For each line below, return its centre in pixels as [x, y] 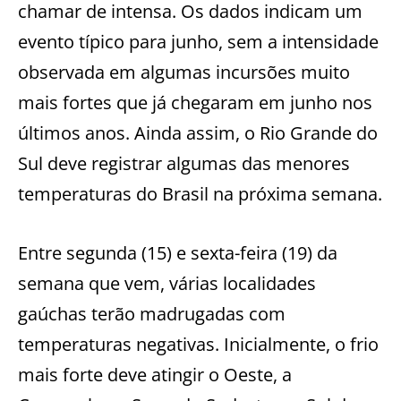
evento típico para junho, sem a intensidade [198, 41]
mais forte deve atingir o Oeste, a [155, 374]
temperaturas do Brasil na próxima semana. [200, 193]
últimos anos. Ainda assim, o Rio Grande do [198, 132]
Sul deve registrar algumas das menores [184, 163]
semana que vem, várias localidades [167, 283]
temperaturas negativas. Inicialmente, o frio [198, 344]
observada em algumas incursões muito [184, 72]
